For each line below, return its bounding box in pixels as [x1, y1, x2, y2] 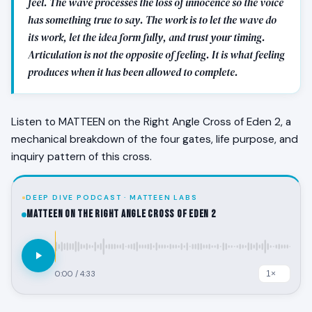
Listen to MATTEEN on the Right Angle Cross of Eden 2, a [11, 115, 291, 130]
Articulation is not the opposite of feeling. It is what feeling [28, 47, 285, 63]
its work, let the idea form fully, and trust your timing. [28, 30, 265, 45]
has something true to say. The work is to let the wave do [28, 13, 276, 28]
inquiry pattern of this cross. [11, 150, 152, 164]
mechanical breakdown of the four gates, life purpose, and [11, 132, 298, 147]
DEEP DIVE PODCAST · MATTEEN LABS [26, 193, 198, 203]
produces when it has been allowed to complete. [28, 65, 238, 80]
